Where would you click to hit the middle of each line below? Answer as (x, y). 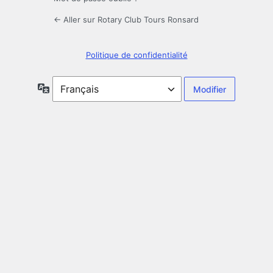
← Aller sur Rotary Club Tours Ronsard (126, 20)
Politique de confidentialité (136, 55)
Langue (64, 88)
